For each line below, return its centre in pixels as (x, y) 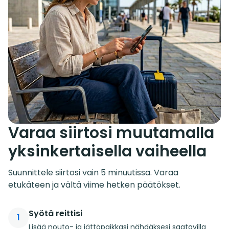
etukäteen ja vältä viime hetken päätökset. (94, 185)
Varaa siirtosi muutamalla (111, 133)
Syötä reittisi (55, 213)
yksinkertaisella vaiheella (107, 151)
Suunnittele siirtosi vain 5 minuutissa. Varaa (93, 172)
